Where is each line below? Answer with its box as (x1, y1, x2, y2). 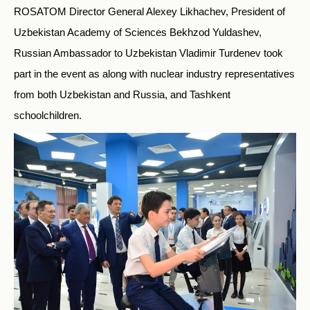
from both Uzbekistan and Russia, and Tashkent (14, 89, 230, 100)
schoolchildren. (14, 109, 82, 121)
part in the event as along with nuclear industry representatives (14, 68, 295, 80)
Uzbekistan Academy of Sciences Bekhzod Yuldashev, (14, 26, 262, 38)
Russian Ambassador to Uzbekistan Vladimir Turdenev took (14, 47, 283, 59)
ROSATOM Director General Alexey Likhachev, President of (14, 6, 285, 17)
